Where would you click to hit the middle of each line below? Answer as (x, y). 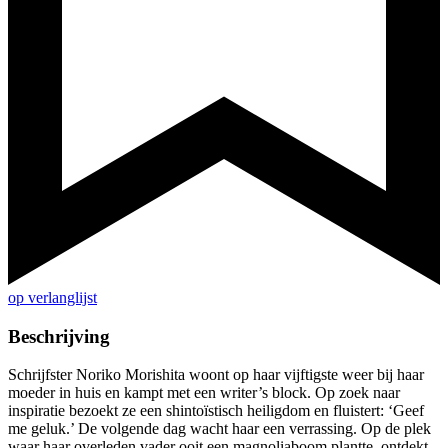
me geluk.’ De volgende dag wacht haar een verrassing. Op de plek (219, 429)
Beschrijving (59, 336)
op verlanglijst (52, 298)
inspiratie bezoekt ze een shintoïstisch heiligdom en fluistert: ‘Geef (216, 411)
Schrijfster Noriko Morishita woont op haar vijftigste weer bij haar (216, 375)
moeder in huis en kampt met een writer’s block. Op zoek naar (204, 393)
